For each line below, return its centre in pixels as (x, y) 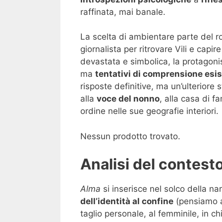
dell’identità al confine (127, 201)
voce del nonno (128, 99)
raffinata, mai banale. (123, 12)
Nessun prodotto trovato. (130, 136)
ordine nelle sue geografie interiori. (149, 111)
